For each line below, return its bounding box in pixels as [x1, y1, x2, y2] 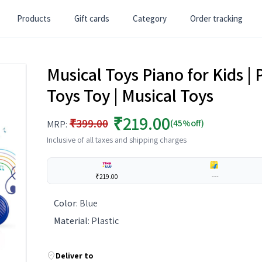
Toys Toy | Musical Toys [47, 84, 213, 107]
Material [54, 215, 88, 227]
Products [17, 13, 51, 24]
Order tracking [190, 13, 243, 24]
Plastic [91, 215, 119, 227]
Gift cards [74, 13, 109, 24]
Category [133, 13, 167, 24]
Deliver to [56, 250, 94, 261]
